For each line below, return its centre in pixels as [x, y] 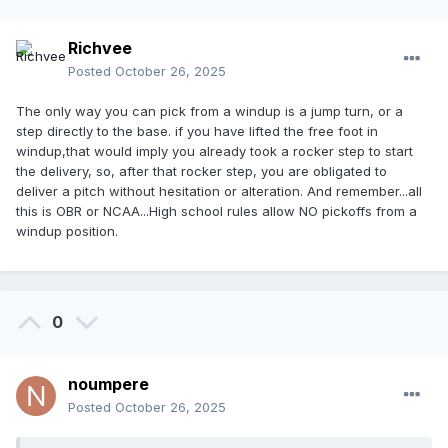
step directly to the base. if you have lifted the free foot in [197, 131]
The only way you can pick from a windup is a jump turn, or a [209, 111]
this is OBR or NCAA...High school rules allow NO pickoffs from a [216, 211]
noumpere [108, 384]
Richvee [100, 48]
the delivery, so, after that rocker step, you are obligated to [201, 171]
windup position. [69, 231]
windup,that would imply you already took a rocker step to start [214, 151]
